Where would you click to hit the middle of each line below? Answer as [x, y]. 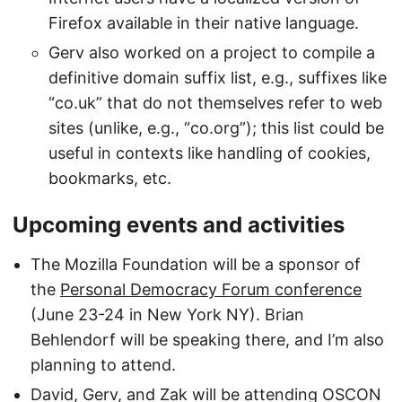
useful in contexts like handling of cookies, [210, 153]
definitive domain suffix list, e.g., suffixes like [218, 77]
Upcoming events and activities [179, 224]
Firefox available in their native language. [204, 22]
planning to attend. [103, 364]
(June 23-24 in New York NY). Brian [167, 314]
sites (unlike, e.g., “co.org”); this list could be [216, 127]
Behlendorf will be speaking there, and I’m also [207, 339]
